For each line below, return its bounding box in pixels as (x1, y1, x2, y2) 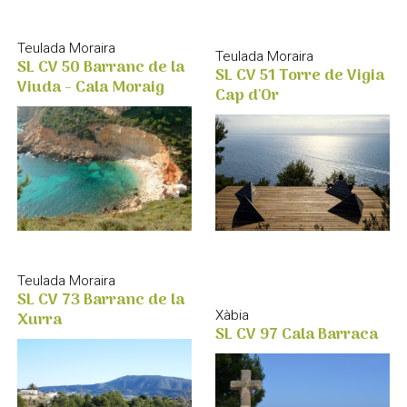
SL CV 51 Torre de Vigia (215, 62, 385, 89)
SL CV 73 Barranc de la (16, 286, 184, 313)
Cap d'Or (215, 82, 280, 109)
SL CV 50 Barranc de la (16, 55, 184, 82)
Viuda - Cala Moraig (16, 74, 164, 102)
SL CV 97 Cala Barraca (215, 321, 379, 348)
